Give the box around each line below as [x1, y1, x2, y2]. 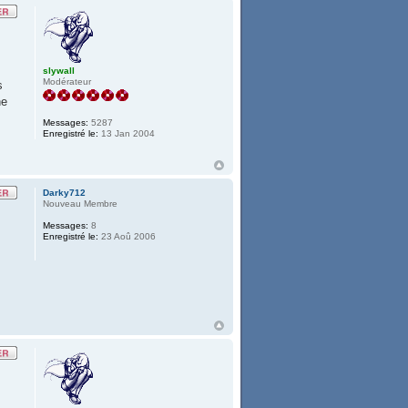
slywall [43, 65, 76, 76]
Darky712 [43, 188, 87, 199]
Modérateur [43, 76, 92, 87]
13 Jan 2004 [98, 127, 156, 138]
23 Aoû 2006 [98, 231, 157, 242]
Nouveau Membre [43, 199, 118, 209]
